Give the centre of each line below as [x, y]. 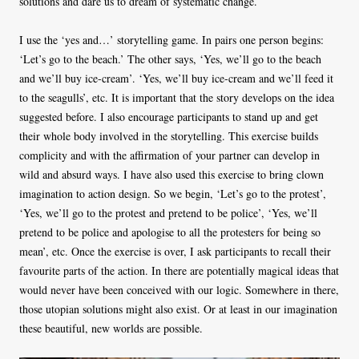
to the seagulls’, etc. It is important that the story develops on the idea [177, 98]
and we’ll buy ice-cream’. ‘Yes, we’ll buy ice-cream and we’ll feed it [176, 79]
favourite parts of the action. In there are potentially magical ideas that [179, 271]
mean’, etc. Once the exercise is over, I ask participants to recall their [175, 252]
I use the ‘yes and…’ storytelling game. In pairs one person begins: [171, 40]
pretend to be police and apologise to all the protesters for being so [170, 232]
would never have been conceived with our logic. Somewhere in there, [179, 290]
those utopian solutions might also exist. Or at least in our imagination [178, 309]
